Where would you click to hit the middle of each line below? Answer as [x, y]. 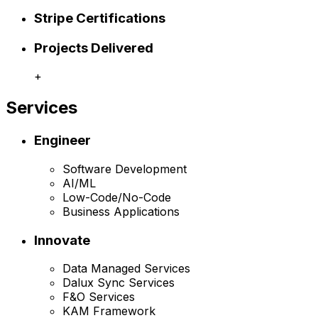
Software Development [125, 169]
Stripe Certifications [100, 18]
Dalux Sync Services [119, 283]
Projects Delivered [94, 48]
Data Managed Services [126, 269]
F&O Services [99, 297]
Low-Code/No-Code [117, 197]
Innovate [62, 240]
